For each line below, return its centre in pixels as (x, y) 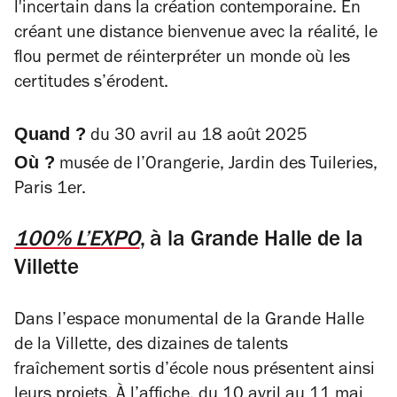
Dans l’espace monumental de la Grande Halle (189, 322)
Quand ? (50, 134)
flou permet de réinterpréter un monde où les (182, 59)
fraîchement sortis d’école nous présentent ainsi (195, 371)
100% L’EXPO (77, 241)
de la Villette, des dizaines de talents (151, 346)
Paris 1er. (50, 191)
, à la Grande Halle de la (251, 241)
